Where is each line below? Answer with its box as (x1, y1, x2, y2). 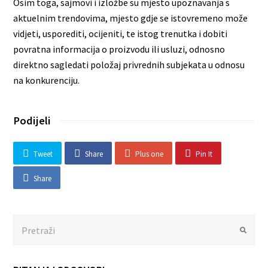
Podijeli (13, 113, 51, 127)
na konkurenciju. (13, 74, 80, 86)
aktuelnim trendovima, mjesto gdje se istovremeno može (13, 11, 248, 24)
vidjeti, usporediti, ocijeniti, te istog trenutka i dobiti (13, 27, 228, 39)
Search (13, 216, 41, 229)
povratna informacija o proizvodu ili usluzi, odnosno (13, 42, 226, 55)
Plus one (135, 148, 163, 159)
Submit (245, 225, 266, 234)
